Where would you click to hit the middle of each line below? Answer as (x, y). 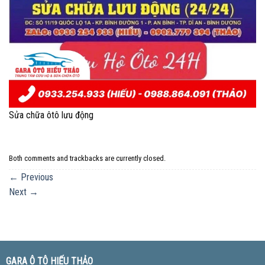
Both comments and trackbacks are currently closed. (87, 159)
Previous (36, 177)
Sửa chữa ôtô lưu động (51, 115)
